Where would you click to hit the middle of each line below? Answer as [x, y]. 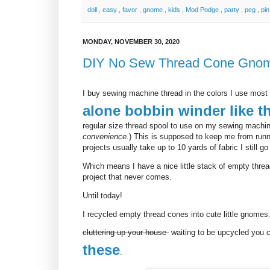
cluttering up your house [126, 233]
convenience [105, 136]
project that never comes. [127, 177]
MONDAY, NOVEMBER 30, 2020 [131, 42]
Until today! [102, 196]
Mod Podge [203, 9]
